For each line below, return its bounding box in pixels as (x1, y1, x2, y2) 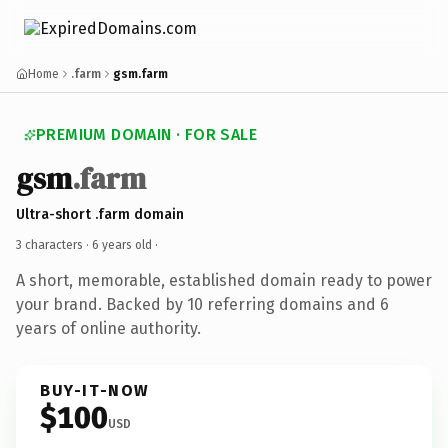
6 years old (92, 237, 152, 252)
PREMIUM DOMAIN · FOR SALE (36, 125, 257, 144)
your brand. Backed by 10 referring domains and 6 (16, 294, 389, 314)
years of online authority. (16, 318, 201, 338)
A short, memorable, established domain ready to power (16, 270, 432, 290)
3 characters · (16, 237, 92, 252)
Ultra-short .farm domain (16, 205, 184, 223)
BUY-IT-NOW (40, 380, 150, 400)
